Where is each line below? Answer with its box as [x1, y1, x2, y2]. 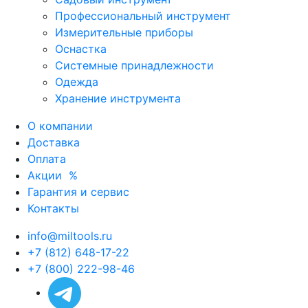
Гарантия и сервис [27, 184, 129, 199]
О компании [27, 118, 93, 133]
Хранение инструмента [55, 91, 181, 105]
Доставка [27, 135, 80, 149]
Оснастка [55, 41, 107, 56]
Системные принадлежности [55, 58, 214, 72]
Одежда [55, 74, 98, 89]
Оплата [27, 151, 66, 166]
